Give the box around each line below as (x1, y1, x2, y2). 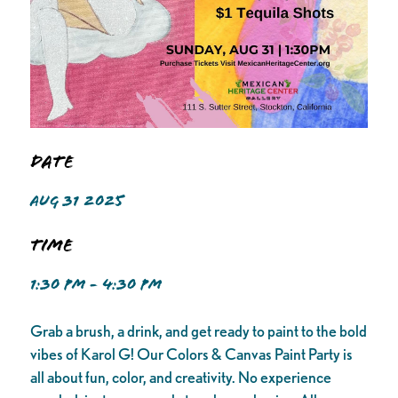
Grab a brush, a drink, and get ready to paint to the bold (29, 321, 367, 340)
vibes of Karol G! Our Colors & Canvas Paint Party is (29, 344, 353, 363)
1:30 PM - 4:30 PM (29, 275, 162, 294)
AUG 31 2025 (29, 192, 123, 211)
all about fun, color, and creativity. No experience (29, 367, 331, 386)
